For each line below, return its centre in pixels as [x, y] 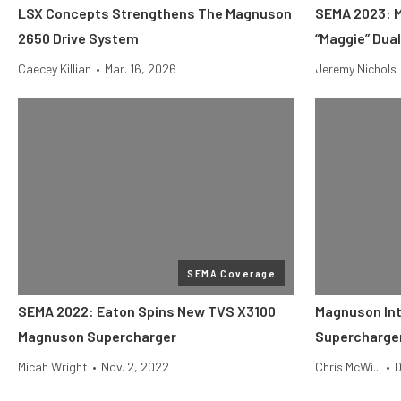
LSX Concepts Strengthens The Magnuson [155, 13]
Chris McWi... [348, 367]
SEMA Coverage [231, 273]
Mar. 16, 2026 [141, 68]
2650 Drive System [78, 38]
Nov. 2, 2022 [135, 367]
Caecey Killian [55, 68]
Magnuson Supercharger [97, 336]
